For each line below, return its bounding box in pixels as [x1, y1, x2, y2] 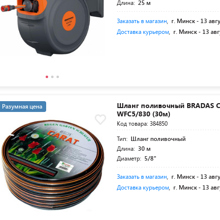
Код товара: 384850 [117, 119, 168, 128]
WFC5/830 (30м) [117, 109, 171, 119]
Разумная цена [2, 102, 42, 110]
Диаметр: [117, 154, 143, 163]
